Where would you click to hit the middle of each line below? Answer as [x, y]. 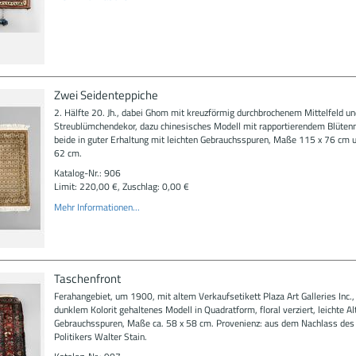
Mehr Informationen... [97, 207]
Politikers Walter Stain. [100, 336]
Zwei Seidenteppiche [106, 95]
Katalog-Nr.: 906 [87, 173]
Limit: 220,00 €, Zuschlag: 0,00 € [121, 186]
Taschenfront [87, 278]
